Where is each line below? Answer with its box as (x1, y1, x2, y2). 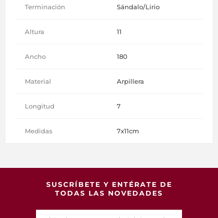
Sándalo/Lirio (117, 3, 160, 11)
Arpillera (117, 77, 144, 86)
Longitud (25, 102, 54, 110)
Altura (25, 28, 44, 36)
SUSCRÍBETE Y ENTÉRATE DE (46, 180, 172, 189)
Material (25, 77, 51, 86)
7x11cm (117, 127, 139, 135)
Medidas (25, 127, 53, 135)
